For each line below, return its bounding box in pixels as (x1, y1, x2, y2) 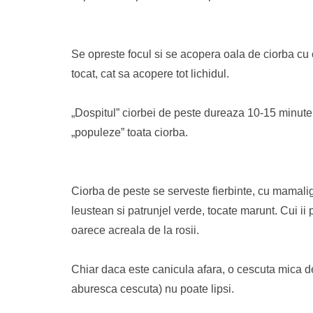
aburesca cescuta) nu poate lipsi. (71, 283, 234, 295)
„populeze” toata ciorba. (71, 126, 188, 138)
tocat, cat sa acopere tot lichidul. (71, 68, 229, 80)
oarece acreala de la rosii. (71, 224, 199, 236)
